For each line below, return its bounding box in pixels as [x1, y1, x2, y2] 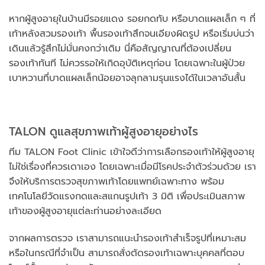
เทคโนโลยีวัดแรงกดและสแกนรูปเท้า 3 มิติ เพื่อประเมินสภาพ [9, 189, 245, 203]
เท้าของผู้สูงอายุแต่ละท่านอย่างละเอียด [9, 203, 161, 218]
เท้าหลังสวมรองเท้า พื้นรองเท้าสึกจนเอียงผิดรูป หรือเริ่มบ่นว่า [9, 26, 254, 41]
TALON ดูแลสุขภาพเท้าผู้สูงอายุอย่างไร [9, 123, 198, 141]
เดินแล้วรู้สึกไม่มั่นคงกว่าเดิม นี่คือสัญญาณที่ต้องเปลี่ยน [9, 41, 231, 56]
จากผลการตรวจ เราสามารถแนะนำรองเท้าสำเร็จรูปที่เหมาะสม [9, 231, 246, 245]
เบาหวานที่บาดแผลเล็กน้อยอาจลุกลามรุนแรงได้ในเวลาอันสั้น [9, 70, 245, 85]
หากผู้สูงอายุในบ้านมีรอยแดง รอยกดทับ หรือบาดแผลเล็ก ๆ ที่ [9, 11, 256, 26]
